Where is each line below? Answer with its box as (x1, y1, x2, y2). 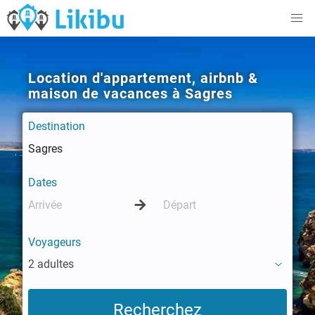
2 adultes (28, 257, 74, 271)
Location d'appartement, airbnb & (28, 70, 258, 86)
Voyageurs (28, 236, 81, 249)
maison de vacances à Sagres (28, 85, 233, 102)
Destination (28, 120, 85, 133)
